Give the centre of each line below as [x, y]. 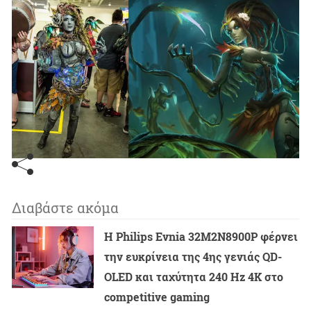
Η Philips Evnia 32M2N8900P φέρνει [201, 236]
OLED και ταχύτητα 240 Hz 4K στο [194, 276]
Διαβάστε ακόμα [65, 207]
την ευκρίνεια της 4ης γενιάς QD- [193, 256]
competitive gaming [157, 296]
